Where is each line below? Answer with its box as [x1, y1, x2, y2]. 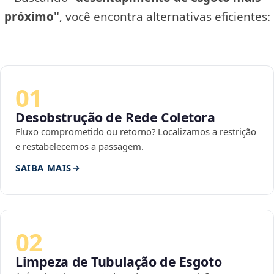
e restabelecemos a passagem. [15, 140, 144, 153]
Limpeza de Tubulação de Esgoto [15, 253, 222, 271]
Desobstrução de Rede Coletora [15, 108, 215, 127]
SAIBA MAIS [15, 161, 72, 174]
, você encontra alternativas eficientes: [59, 9, 270, 25]
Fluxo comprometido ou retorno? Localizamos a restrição [15, 125, 256, 138]
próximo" [4, 9, 59, 25]
